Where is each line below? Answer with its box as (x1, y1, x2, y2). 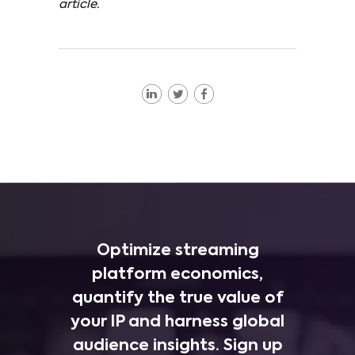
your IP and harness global (71, 314, 284, 330)
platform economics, (92, 266, 263, 283)
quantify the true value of (71, 290, 284, 307)
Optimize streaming (96, 242, 259, 259)
